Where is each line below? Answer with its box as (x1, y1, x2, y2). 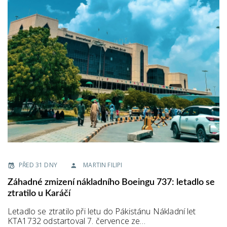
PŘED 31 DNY (19, 160, 57, 169)
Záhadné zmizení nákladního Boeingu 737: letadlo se (8, 177, 215, 187)
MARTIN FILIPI (83, 160, 123, 169)
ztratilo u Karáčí (8, 188, 70, 198)
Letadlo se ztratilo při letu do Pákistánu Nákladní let (8, 205, 196, 217)
